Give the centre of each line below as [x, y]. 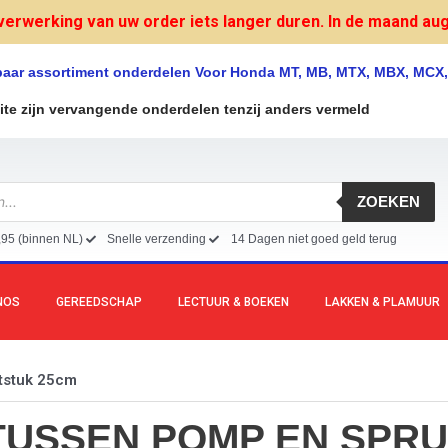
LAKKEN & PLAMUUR [382, 301]
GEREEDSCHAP [99, 301]
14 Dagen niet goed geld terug [313, 238]
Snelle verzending [157, 238]
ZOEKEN [389, 202]
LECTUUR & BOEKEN [233, 301]
